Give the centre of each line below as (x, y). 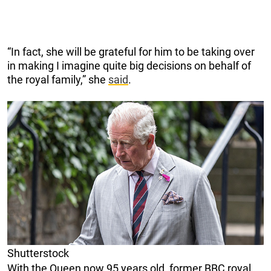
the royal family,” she (58, 79)
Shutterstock (38, 253)
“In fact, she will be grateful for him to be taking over (131, 51)
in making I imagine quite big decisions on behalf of (129, 65)
